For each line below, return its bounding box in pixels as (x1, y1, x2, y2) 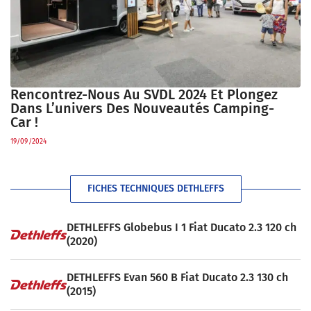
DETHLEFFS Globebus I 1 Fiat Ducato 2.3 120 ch (66, 220, 296, 234)
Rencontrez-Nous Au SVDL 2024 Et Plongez (10, 86, 278, 103)
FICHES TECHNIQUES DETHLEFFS (87, 183, 224, 195)
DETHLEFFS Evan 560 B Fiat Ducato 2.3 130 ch (66, 270, 288, 284)
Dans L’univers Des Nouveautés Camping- (10, 100, 274, 117)
